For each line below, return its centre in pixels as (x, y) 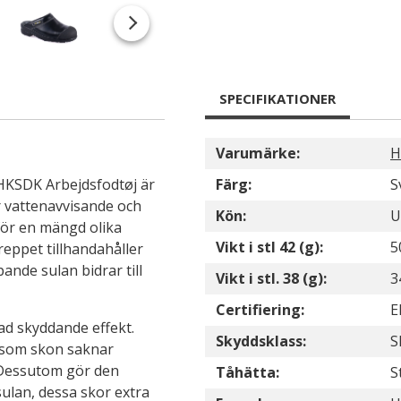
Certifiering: (260, 310)
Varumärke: (258, 153)
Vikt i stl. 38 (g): (271, 278)
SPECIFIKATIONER (277, 98)
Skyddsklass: (261, 341)
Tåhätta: (247, 372)
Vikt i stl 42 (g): (269, 247)
